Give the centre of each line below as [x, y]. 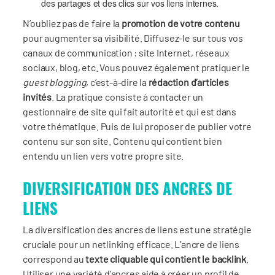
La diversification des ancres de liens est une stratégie [137, 229]
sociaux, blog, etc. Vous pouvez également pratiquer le [137, 67]
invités [37, 96]
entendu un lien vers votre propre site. [103, 155]
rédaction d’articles [188, 82]
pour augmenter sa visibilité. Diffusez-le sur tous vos [133, 37]
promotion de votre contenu [180, 23]
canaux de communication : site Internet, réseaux [126, 52]
